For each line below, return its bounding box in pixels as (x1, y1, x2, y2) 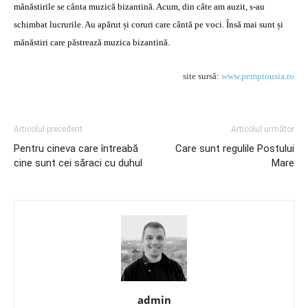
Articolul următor (231, 124, 294, 134)
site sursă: (183, 71, 221, 81)
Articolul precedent (14, 124, 82, 134)
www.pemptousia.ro (221, 71, 294, 81)
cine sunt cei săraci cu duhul (14, 157, 142, 169)
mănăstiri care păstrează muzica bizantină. (14, 37, 170, 47)
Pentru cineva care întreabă (14, 142, 138, 155)
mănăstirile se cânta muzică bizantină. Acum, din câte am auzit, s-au (14, 1, 265, 12)
